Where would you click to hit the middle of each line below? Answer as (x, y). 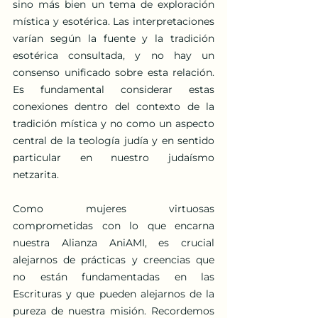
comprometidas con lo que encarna (114, 225)
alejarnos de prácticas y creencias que (114, 259)
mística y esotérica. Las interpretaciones (114, 21)
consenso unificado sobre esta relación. (114, 72)
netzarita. (37, 174)
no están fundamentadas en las (114, 276)
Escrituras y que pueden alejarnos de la (114, 294)
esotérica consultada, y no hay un (114, 55)
